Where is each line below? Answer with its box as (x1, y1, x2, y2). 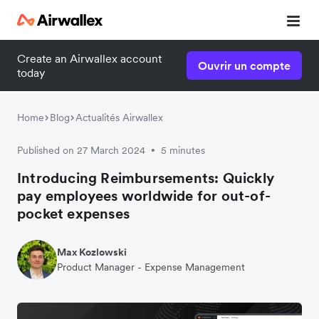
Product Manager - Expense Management (57, 261, 245, 273)
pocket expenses (17, 204, 130, 223)
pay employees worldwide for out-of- (17, 187, 271, 205)
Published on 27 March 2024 (17, 144, 145, 157)
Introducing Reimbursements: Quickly (17, 169, 275, 187)
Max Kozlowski (57, 246, 127, 258)
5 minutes (161, 144, 205, 157)
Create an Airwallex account (17, 51, 162, 66)
